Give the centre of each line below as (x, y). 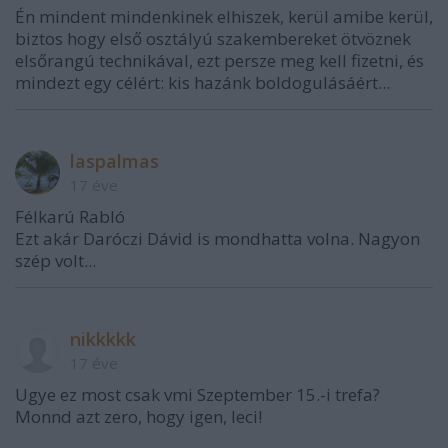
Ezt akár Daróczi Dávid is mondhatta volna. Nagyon (217, 238)
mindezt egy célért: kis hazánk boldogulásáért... (202, 82)
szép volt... (55, 260)
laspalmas (114, 161)
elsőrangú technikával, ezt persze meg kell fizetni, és (219, 60)
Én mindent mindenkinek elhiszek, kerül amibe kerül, (224, 16)
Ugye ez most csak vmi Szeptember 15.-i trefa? (197, 394)
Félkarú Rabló (70, 216)
